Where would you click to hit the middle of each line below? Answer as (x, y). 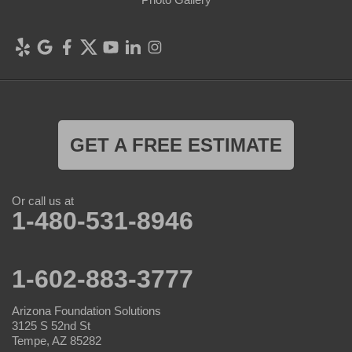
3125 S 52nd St (51, 326)
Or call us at (43, 201)
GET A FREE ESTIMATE (176, 145)
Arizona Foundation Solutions (86, 311)
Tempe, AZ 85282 (57, 341)
